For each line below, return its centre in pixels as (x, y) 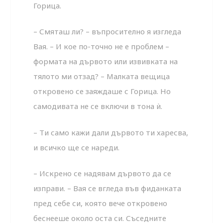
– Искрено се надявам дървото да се (103, 173)
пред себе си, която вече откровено (101, 203)
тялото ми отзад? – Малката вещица (102, 76)
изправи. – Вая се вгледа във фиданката (108, 188)
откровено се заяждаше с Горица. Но (102, 91)
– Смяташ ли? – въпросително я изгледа (108, 32)
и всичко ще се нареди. (77, 147)
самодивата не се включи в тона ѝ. (98, 106)
